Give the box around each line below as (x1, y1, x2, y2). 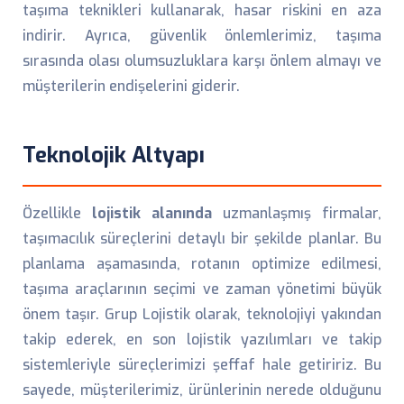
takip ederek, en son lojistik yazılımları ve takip (23, 330, 381, 349)
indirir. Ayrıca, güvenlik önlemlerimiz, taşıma (23, 26, 381, 45)
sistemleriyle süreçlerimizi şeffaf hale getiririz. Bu (23, 355, 381, 374)
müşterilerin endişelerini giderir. (23, 77, 240, 96)
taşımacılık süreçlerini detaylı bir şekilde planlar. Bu (23, 229, 381, 248)
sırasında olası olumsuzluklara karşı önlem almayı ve (23, 51, 381, 70)
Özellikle (23, 204, 92, 223)
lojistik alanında (92, 204, 212, 223)
